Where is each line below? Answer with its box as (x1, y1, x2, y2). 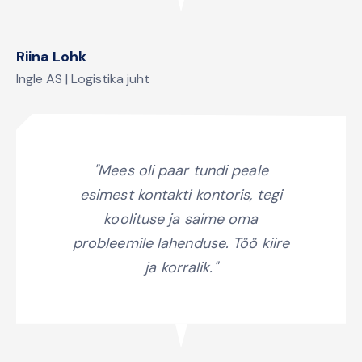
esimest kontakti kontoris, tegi (79, 184, 283, 204)
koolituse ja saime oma (103, 208, 259, 229)
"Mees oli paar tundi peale (94, 160, 268, 180)
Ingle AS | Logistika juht (16, 69, 149, 87)
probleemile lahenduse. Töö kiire (72, 233, 290, 253)
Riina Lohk (16, 46, 86, 66)
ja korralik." (145, 257, 217, 277)
